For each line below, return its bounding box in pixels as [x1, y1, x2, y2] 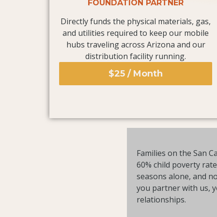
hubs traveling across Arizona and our [66, 39, 205, 50]
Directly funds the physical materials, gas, [61, 15, 211, 27]
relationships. [136, 194, 186, 205]
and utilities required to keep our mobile [62, 27, 209, 38]
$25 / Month [108, 68, 163, 79]
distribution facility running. [85, 50, 186, 62]
